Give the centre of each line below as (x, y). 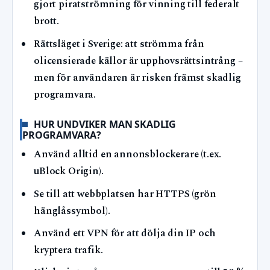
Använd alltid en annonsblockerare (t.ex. (128, 155)
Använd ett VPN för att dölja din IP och (125, 233)
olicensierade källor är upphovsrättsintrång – (138, 61)
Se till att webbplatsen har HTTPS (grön (125, 194)
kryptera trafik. (68, 250)
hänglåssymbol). (72, 211)
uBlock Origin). (69, 172)
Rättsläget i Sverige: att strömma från (119, 44)
